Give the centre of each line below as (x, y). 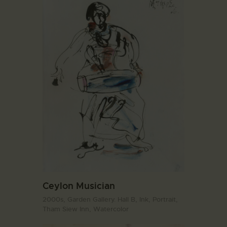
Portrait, (165, 200)
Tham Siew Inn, (68, 209)
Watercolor (111, 209)
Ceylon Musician (79, 185)
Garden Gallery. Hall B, (103, 200)
